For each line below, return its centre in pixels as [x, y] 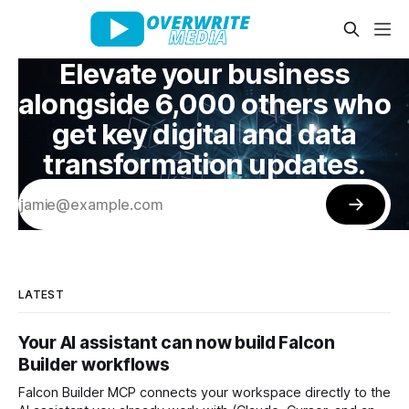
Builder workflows [94, 365]
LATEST [41, 294]
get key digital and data [204, 134]
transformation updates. [204, 164]
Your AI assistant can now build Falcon [177, 343]
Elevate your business [204, 73]
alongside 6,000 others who [204, 104]
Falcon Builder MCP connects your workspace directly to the [204, 393]
